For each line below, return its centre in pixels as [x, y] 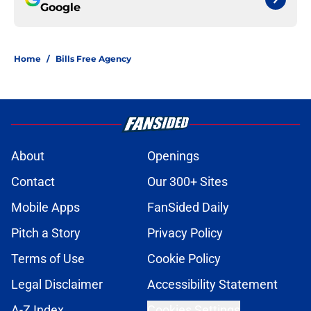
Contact [33, 182]
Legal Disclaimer [57, 285]
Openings [173, 156]
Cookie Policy [184, 259]
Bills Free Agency [93, 59]
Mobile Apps [45, 208]
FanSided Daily [188, 208]
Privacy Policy [185, 233]
